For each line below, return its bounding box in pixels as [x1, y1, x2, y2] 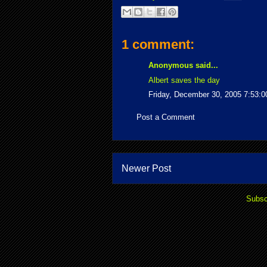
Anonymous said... [148, 61, 218, 70]
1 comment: [122, 37, 194, 52]
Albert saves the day [148, 75, 220, 85]
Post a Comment [136, 112, 195, 122]
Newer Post [122, 163, 171, 173]
